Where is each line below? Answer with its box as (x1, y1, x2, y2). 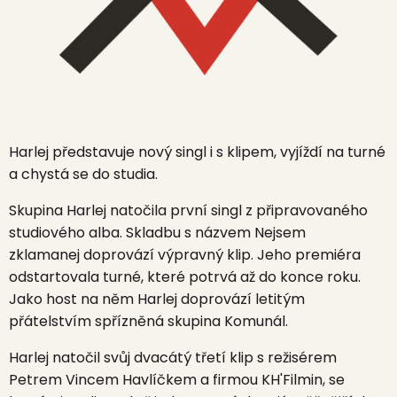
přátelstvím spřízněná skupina (9, 311, 224, 331)
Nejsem (254, 222, 306, 243)
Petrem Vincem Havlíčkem (9, 370, 197, 390)
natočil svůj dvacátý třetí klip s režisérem (49, 347, 337, 368)
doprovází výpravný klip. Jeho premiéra (80, 245, 361, 265)
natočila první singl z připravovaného (106, 200, 368, 221)
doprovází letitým (177, 289, 305, 309)
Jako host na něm (9, 289, 137, 309)
